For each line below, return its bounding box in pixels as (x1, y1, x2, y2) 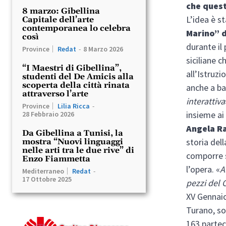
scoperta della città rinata (22, 80, 130, 90)
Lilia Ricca (58, 101, 90, 110)
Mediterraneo (22, 166, 64, 176)
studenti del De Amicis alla (22, 71, 134, 82)
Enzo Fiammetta (22, 153, 90, 164)
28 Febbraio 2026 (22, 109, 74, 119)
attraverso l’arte (22, 88, 88, 99)
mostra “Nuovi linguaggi (22, 136, 123, 147)
